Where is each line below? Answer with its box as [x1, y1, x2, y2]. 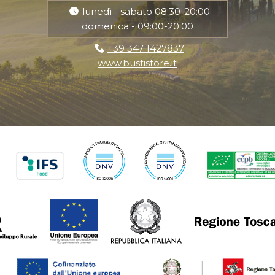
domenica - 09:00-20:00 [81, 20, 193, 32]
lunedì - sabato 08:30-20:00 [82, 5, 210, 17]
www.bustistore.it [98, 56, 177, 69]
